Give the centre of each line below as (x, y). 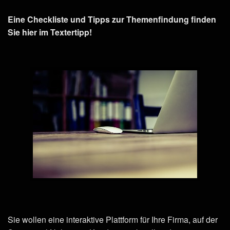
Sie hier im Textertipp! (50, 32)
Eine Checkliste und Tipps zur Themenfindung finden (112, 19)
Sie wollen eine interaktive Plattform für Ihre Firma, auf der (113, 219)
